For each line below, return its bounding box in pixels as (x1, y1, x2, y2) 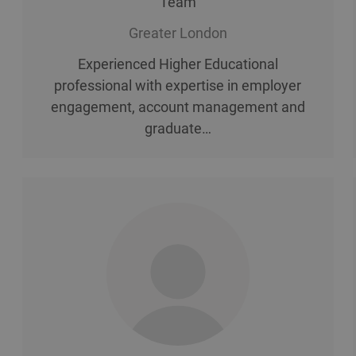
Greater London (128, 24, 227, 41)
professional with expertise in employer (54, 76, 302, 94)
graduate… (144, 119, 211, 137)
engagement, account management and (50, 98, 305, 115)
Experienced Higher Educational (77, 55, 278, 72)
